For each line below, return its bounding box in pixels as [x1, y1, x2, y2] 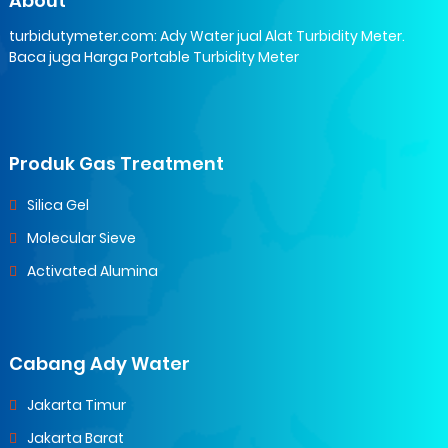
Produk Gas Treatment [8, 151, 224, 177]
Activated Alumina [26, 261, 158, 282]
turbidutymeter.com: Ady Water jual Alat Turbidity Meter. [8, 26, 405, 47]
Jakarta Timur [26, 395, 126, 416]
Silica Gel [26, 195, 89, 216]
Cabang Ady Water [8, 351, 190, 377]
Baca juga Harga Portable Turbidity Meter [8, 47, 299, 68]
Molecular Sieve [26, 228, 136, 249]
